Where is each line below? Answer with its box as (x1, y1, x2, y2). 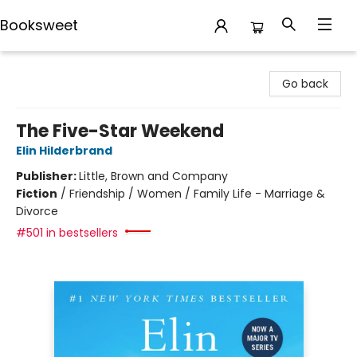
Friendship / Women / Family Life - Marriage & (69, 186, 325, 202)
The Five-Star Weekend (16, 119, 224, 143)
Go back (282, 76, 328, 92)
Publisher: (16, 168, 79, 184)
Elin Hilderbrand (16, 143, 112, 159)
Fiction (16, 186, 57, 202)
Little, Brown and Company (79, 168, 228, 184)
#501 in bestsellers (16, 225, 118, 241)
